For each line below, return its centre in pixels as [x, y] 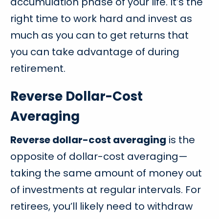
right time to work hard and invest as [101, 18]
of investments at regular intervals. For [106, 189]
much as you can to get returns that [100, 35]
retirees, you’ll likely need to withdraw [102, 206]
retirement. [39, 68]
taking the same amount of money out [106, 173]
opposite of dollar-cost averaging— [99, 156]
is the [181, 140]
